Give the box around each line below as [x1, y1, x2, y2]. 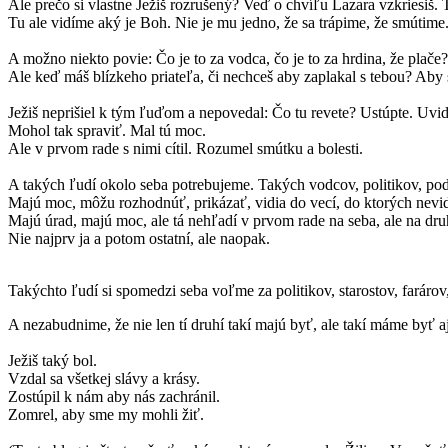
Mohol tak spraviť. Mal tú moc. [8, 122, 206, 139]
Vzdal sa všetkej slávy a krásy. [8, 370, 200, 387]
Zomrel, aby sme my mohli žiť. [8, 406, 204, 423]
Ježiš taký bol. [8, 352, 97, 369]
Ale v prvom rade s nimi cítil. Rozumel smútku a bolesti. [8, 140, 363, 157]
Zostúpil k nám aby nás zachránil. [8, 388, 220, 405]
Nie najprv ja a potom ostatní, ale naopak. [8, 230, 270, 247]
